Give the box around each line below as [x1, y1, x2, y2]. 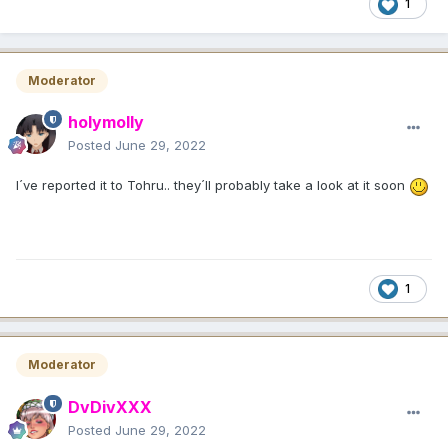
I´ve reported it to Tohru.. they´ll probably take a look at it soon [16, 177, 409, 194]
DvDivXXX [68, 396, 152, 417]
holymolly [68, 112, 144, 133]
